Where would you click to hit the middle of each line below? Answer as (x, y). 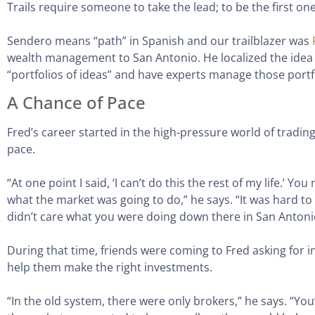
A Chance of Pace (76, 103)
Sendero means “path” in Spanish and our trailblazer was (160, 41)
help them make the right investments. (112, 268)
